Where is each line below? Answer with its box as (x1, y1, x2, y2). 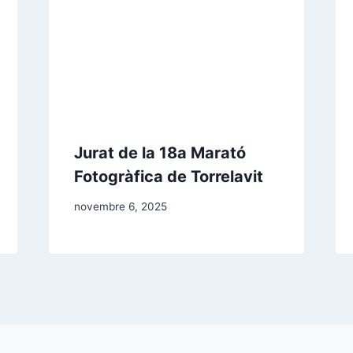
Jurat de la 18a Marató (73, 143, 246, 162)
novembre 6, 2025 (73, 200, 167, 214)
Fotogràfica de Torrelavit (73, 166, 263, 186)
